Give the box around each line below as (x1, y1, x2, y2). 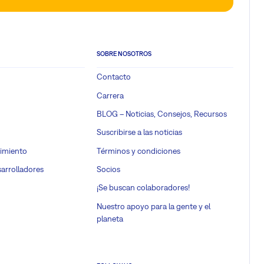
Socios (97, 164, 120, 174)
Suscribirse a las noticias (97, 127, 182, 137)
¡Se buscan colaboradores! (97, 183, 190, 193)
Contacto (97, 72, 131, 82)
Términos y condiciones (97, 146, 180, 156)
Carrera (97, 90, 124, 100)
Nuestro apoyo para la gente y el (97, 201, 210, 211)
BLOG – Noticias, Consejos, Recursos (97, 109, 227, 119)
